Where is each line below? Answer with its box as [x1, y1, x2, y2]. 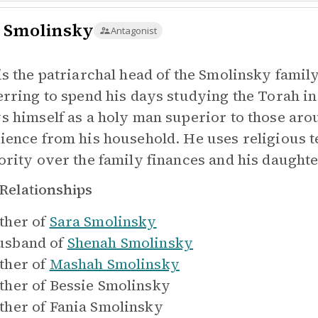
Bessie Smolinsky [49, 275, 170, 295]
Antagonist [111, 23, 158, 37]
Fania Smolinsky [49, 297, 163, 317]
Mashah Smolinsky [49, 254, 180, 274]
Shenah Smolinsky [67, 233, 194, 253]
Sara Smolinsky [49, 212, 157, 231]
